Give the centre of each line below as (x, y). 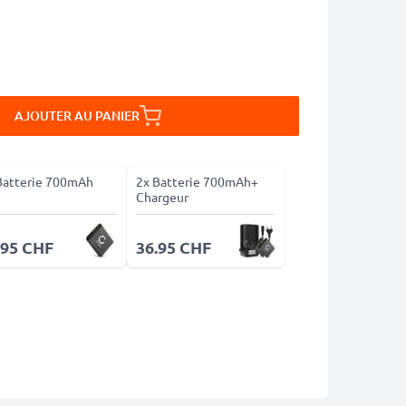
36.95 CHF (173, 247)
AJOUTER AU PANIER (77, 116)
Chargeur (162, 197)
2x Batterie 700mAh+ (197, 181)
